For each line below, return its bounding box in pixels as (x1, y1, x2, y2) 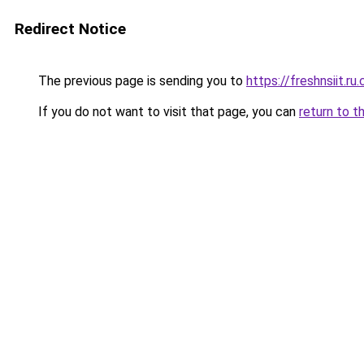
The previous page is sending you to (35, 73, 246, 89)
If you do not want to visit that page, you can (35, 104, 299, 119)
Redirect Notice (15, 19, 126, 38)
